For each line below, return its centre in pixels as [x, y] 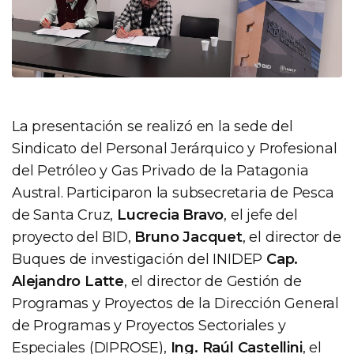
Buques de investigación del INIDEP [139, 260]
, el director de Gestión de [213, 282]
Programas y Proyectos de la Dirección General [175, 304]
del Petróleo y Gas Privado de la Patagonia [160, 171]
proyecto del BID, [73, 237]
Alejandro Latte [68, 282]
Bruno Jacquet [188, 237]
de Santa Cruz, [65, 215]
